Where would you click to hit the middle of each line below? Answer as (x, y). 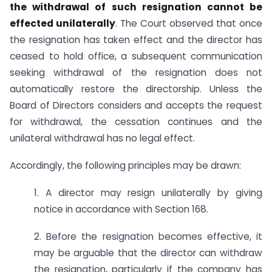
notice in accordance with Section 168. (121, 209)
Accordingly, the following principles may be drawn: (125, 165)
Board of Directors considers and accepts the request (136, 106)
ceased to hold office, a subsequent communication (136, 56)
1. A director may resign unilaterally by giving (148, 192)
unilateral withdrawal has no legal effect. (102, 138)
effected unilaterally (63, 24)
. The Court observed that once (189, 24)
